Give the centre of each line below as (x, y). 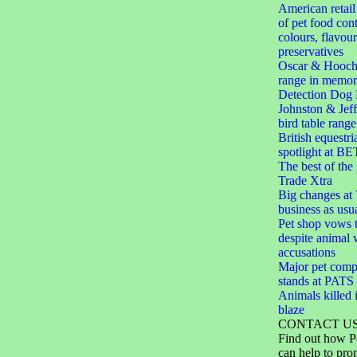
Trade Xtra (305, 180)
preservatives (310, 51)
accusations (306, 252)
